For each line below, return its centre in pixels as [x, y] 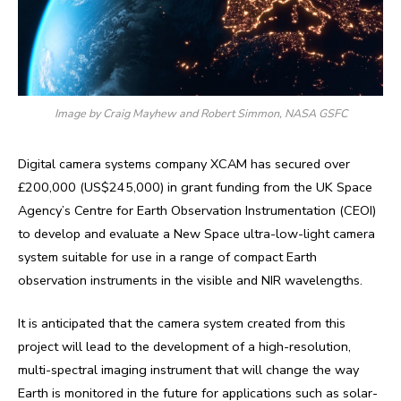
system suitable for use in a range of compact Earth [167, 256]
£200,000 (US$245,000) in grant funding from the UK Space [195, 187]
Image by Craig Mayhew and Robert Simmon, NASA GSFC [200, 113]
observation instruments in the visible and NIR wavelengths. [190, 280]
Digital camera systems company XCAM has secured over [184, 163]
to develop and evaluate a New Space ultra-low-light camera [196, 233]
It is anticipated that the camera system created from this [182, 323]
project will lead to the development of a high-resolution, [184, 346]
